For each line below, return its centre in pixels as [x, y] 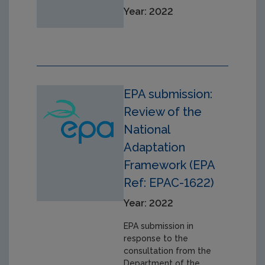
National [147, 130]
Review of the [163, 112]
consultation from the [168, 251]
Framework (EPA [169, 165]
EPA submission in [159, 226]
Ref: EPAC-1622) [169, 183]
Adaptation [155, 148]
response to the [156, 239]
